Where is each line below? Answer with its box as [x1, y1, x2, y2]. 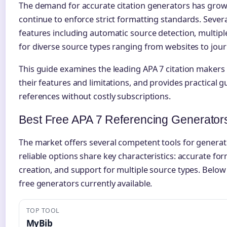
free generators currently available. [19, 177, 153, 189]
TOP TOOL [26, 206, 60, 215]
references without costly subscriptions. [19, 90, 171, 102]
